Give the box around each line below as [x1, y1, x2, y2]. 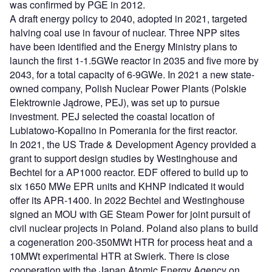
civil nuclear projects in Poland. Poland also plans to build [10, 221, 258, 236]
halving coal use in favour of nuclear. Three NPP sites [10, 25, 240, 40]
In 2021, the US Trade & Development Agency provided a [10, 137, 256, 152]
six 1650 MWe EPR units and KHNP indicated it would [10, 179, 244, 194]
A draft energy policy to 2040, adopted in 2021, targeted [10, 12, 247, 26]
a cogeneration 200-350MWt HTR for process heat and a [10, 235, 253, 250]
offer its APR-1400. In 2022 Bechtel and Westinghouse [10, 193, 245, 208]
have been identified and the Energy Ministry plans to [10, 39, 237, 54]
